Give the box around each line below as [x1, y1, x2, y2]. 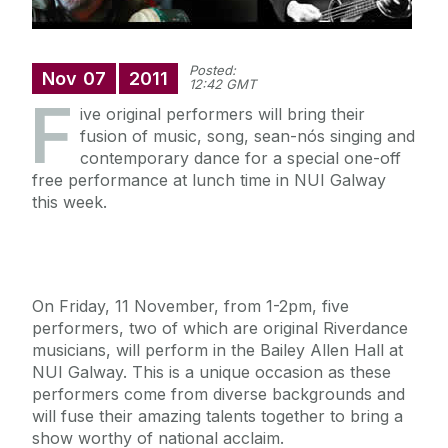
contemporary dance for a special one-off [80, 148, 401, 169]
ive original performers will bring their [80, 104, 365, 125]
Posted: [189, 62, 236, 79]
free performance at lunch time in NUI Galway [32, 170, 386, 191]
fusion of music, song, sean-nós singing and [80, 126, 415, 147]
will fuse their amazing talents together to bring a [32, 406, 403, 427]
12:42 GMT [189, 76, 256, 93]
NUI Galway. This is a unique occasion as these [32, 362, 391, 383]
